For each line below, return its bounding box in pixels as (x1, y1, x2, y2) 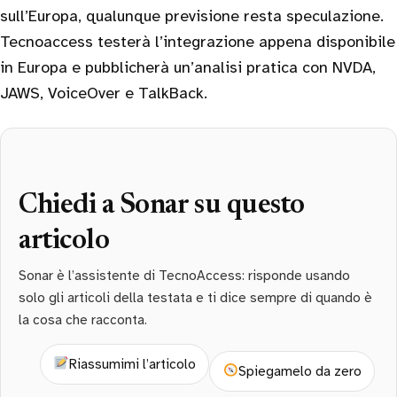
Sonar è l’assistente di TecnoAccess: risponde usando (19, 267, 350, 284)
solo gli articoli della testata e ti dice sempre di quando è (19, 289, 372, 306)
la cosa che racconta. (19, 311, 147, 328)
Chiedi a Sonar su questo (19, 192, 305, 221)
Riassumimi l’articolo (68, 355, 196, 372)
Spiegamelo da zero (237, 362, 362, 379)
